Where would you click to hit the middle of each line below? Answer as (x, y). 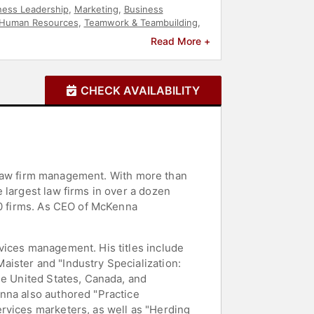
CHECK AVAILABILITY (140, 90)
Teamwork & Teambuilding (141, 22)
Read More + (180, 41)
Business (143, 9)
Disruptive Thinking (80, 35)
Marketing (96, 9)
